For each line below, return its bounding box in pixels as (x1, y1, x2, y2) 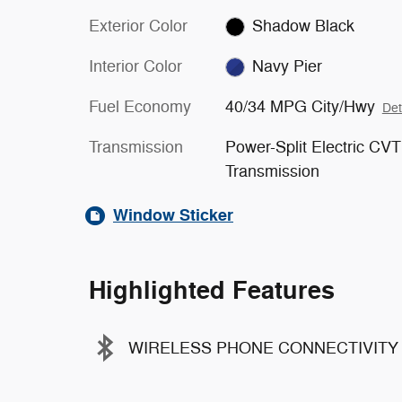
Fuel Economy (89, 97, 191, 117)
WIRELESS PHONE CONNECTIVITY (128, 337, 398, 358)
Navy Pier (252, 57, 323, 76)
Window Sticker (113, 205, 233, 226)
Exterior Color (89, 16, 188, 36)
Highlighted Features (89, 275, 335, 307)
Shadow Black (252, 16, 355, 36)
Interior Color (89, 57, 182, 76)
